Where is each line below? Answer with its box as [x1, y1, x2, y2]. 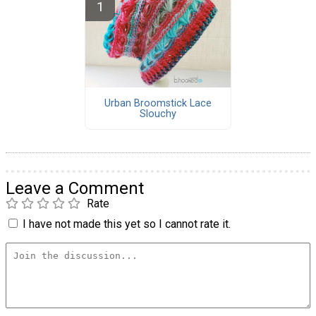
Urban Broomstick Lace [104, 97, 212, 109]
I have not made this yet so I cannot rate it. [23, 217, 231, 231]
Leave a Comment [6, 178, 144, 198]
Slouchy [139, 107, 176, 120]
